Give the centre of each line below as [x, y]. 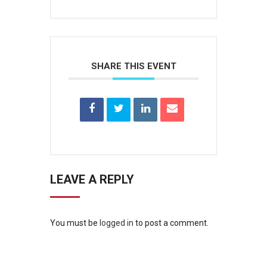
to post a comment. [171, 223]
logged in [117, 223]
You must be [75, 223]
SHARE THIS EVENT [133, 66]
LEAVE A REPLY [92, 180]
